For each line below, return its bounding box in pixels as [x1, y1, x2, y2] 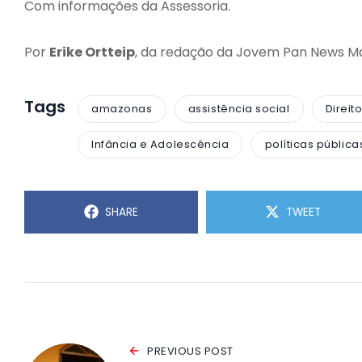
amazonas [91, 101, 153, 117]
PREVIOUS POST [147, 343, 234, 359]
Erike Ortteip [49, 42, 135, 61]
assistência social [187, 101, 290, 117]
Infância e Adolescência [91, 137, 229, 153]
